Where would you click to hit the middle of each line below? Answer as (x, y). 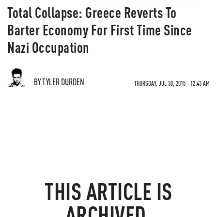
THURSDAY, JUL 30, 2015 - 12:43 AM (172, 83)
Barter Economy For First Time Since (100, 30)
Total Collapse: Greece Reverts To (92, 12)
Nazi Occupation (48, 47)
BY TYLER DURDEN (59, 82)
